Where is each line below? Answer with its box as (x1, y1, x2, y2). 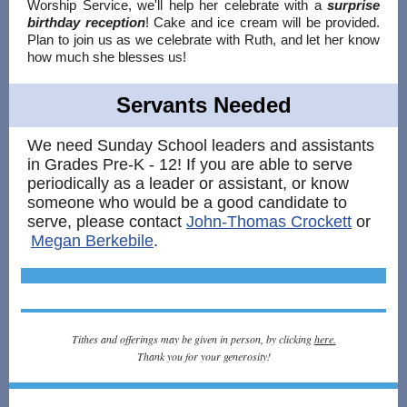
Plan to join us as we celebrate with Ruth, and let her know (27, 32, 380, 47)
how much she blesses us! (27, 49, 186, 65)
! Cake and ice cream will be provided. (144, 15, 380, 30)
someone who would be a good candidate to (27, 194, 347, 212)
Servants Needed (115, 93, 292, 117)
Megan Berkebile (31, 232, 154, 250)
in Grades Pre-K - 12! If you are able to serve (27, 155, 352, 174)
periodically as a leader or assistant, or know (27, 174, 349, 193)
